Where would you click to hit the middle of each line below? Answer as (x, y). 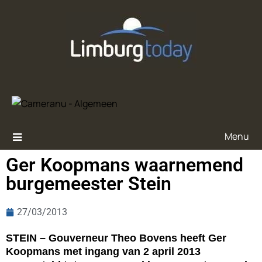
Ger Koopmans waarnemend (125, 165)
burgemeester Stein (89, 184)
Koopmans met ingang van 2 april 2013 (103, 251)
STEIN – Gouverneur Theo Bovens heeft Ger (116, 238)
